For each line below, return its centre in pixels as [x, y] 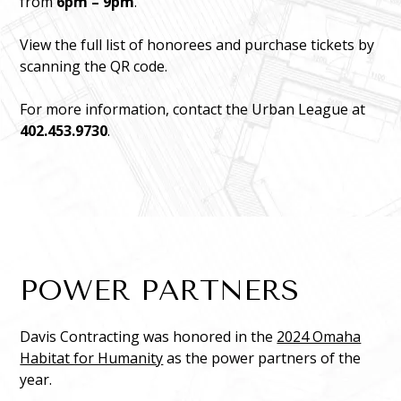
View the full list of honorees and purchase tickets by [197, 45]
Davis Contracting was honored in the [149, 337]
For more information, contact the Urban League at [193, 110]
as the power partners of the [262, 358]
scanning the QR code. [94, 67]
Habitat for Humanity [92, 358]
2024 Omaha [319, 337]
